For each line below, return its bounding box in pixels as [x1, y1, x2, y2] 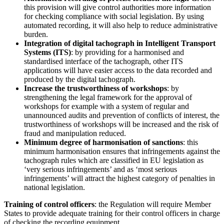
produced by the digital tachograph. [24, 74, 135, 83]
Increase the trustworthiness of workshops [24, 83, 167, 92]
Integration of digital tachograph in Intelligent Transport [24, 38, 215, 47]
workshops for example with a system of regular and [24, 101, 189, 110]
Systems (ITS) [24, 47, 71, 56]
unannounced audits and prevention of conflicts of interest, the [24, 110, 219, 119]
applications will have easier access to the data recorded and [24, 65, 212, 74]
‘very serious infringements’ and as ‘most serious [24, 164, 177, 173]
